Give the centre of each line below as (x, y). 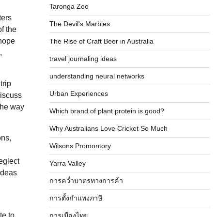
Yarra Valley (67, 163)
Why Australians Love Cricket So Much (108, 128)
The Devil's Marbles (79, 24)
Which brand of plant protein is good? (107, 111)
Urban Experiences (78, 93)
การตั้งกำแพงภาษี (76, 198)
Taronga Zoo (69, 6)
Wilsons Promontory (80, 146)
